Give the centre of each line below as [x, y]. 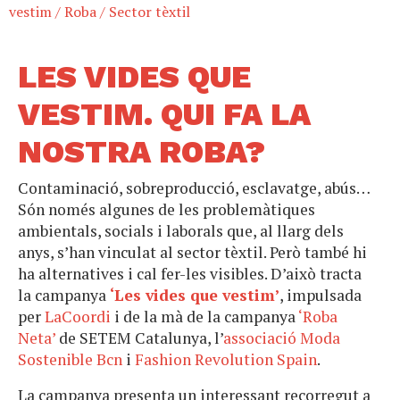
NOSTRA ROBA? [142, 152]
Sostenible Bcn [70, 360]
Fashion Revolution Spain [226, 360]
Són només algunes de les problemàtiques [167, 210]
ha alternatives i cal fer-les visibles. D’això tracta [190, 274]
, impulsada [321, 296]
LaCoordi [78, 317]
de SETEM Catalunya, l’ [139, 338]
